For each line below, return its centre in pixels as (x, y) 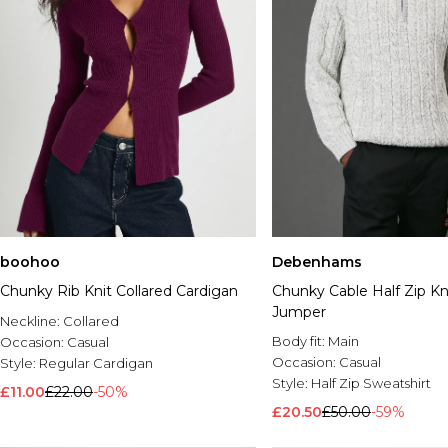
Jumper (299, 312)
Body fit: (300, 341)
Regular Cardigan (96, 363)
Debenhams (317, 262)
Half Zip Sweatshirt (371, 383)
